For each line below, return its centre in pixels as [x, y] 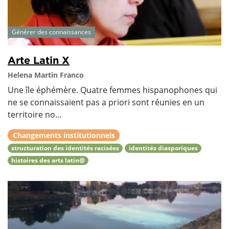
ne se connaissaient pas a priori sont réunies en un [106, 102]
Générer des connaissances [51, 32]
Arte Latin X [39, 60]
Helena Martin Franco [46, 75]
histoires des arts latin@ [48, 161]
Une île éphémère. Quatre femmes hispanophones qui [112, 90]
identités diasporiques [163, 148]
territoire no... [35, 115]
